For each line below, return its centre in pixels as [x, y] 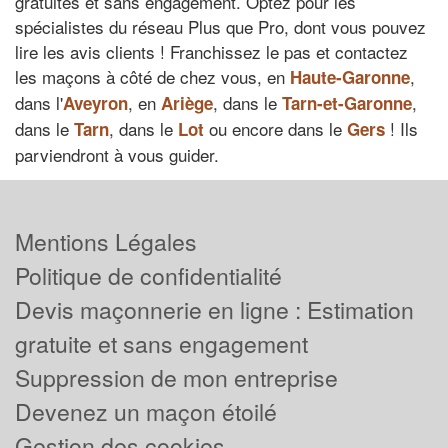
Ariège [187, 103]
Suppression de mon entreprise [176, 377]
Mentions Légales [106, 241]
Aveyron [95, 103]
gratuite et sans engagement [161, 343]
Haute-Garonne [350, 77]
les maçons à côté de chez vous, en [152, 76]
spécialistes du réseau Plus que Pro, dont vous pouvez [220, 26]
